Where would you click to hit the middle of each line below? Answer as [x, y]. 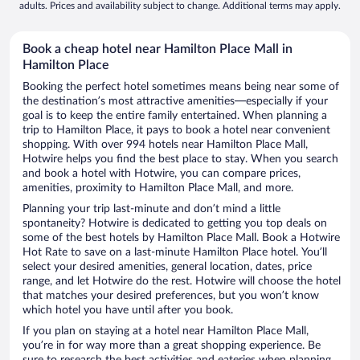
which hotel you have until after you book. [128, 311]
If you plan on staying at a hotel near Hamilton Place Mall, [166, 331]
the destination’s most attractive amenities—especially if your [175, 102]
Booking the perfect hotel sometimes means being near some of [181, 87]
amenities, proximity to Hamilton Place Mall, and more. [158, 188]
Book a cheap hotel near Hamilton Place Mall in [157, 49]
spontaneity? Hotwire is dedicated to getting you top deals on [175, 224]
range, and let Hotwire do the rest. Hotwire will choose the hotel [182, 282]
